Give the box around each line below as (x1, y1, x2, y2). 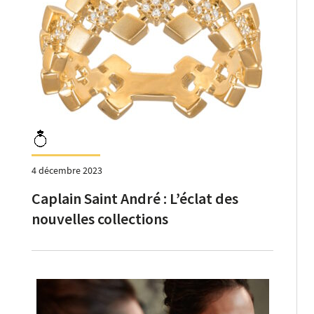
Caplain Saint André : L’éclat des (32, 188, 238, 208)
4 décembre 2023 (32, 163, 102, 177)
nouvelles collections (32, 208, 168, 228)
